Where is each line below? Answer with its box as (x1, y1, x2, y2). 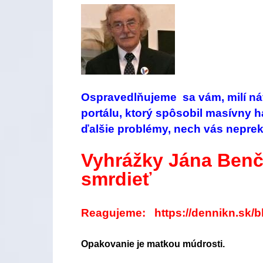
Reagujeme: (81, 207, 154, 219)
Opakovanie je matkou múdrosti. (81, 239, 225, 249)
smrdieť (81, 168, 151, 190)
